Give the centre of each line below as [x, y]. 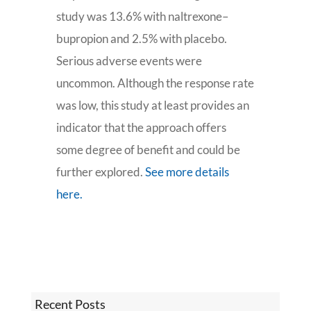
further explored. [100, 172]
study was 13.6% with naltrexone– [142, 16]
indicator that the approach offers [141, 127]
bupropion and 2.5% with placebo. [141, 39]
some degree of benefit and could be [148, 150]
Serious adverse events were [129, 61]
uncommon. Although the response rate [155, 83]
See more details [187, 172]
